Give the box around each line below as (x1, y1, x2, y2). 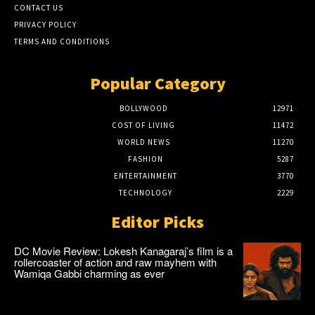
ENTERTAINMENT (114, 171, 177, 181)
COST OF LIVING (112, 120, 175, 131)
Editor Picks (111, 211, 204, 233)
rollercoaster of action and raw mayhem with (14, 255, 217, 270)
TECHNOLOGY (119, 188, 172, 198)
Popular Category (89, 72, 226, 95)
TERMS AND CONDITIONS (14, 37, 110, 47)
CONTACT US (14, 3, 63, 13)
